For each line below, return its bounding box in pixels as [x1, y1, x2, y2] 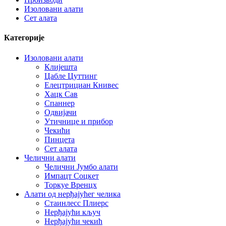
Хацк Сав [44, 89, 78, 98]
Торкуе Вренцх [44, 180, 97, 189]
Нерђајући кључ [44, 207, 100, 216]
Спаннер [44, 98, 75, 107]
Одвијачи [44, 107, 77, 117]
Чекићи [44, 126, 70, 135]
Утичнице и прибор [44, 117, 113, 126]
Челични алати [24, 153, 76, 162]
